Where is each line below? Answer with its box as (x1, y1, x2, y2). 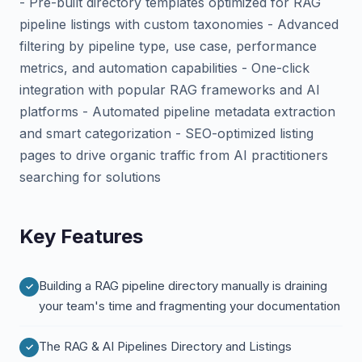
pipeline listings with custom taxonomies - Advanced (19, 16, 339, 32)
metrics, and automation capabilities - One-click (19, 60, 309, 76)
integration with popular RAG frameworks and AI (19, 82, 320, 98)
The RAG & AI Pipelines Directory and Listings (39, 339, 292, 354)
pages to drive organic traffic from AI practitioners (19, 147, 328, 163)
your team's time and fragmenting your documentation (39, 298, 340, 314)
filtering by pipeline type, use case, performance (19, 38, 317, 54)
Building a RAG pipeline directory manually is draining (39, 278, 327, 293)
